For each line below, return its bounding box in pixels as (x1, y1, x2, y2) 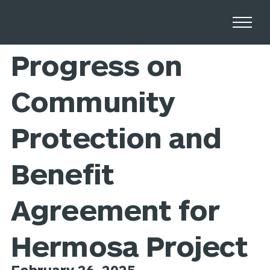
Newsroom (66, 33, 124, 47)
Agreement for (11, 192, 219, 227)
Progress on (11, 47, 182, 83)
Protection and (11, 119, 221, 155)
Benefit (11, 155, 114, 191)
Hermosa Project (11, 228, 248, 263)
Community (11, 83, 175, 119)
